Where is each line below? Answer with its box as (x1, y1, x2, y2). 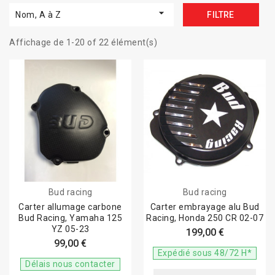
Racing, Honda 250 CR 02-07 (146, 213, 263, 223)
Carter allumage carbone (18, 202, 122, 212)
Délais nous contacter (25, 259, 115, 269)
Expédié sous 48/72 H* (157, 248, 252, 258)
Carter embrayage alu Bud (150, 202, 260, 212)
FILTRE (207, 10, 234, 20)
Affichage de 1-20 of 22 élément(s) (9, 37, 157, 47)
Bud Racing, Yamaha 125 (18, 213, 122, 223)
